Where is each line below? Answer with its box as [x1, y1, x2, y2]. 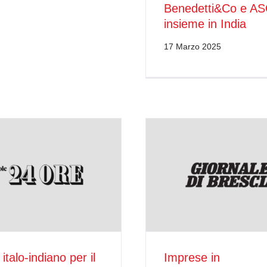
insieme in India [163, 17, 246, 30]
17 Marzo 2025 [163, 41, 221, 51]
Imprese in [163, 250, 220, 264]
